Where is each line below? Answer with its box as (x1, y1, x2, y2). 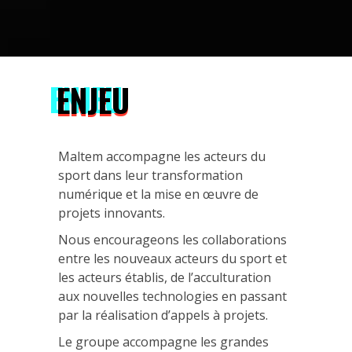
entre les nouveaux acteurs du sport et (58, 249, 287, 267)
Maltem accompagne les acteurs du (58, 147, 266, 165)
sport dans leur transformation (58, 166, 243, 184)
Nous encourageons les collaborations (58, 230, 287, 248)
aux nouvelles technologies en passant (58, 287, 287, 305)
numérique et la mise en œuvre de (58, 185, 258, 203)
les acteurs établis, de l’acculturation (58, 268, 271, 286)
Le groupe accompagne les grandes (58, 332, 269, 350)
